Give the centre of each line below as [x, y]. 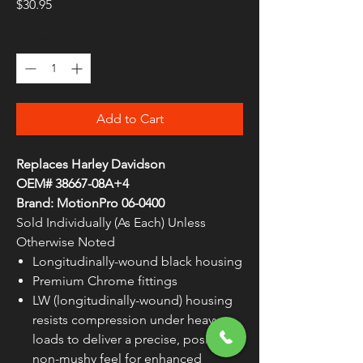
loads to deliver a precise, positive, [132, 340]
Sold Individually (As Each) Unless [111, 223]
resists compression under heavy [126, 320]
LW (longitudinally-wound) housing [132, 301]
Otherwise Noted [66, 242]
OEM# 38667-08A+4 [73, 184]
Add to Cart [130, 119]
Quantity [38, 39]
